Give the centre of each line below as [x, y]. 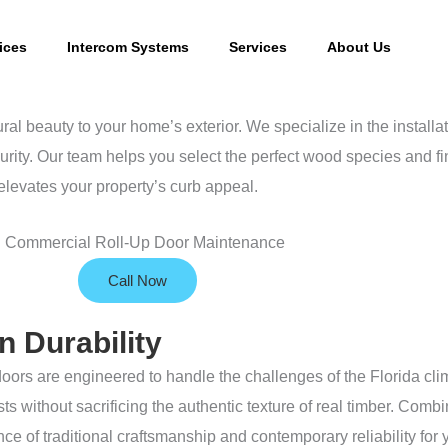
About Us [358, 47]
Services [257, 47]
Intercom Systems [127, 47]
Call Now [137, 281]
